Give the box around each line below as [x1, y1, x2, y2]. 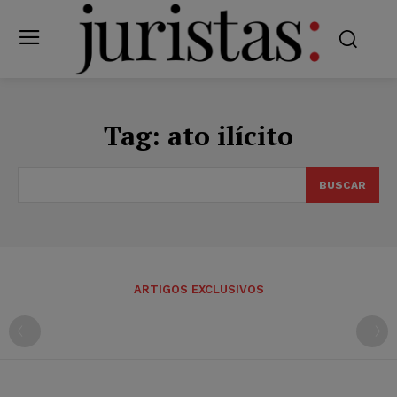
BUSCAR [319, 178, 366, 191]
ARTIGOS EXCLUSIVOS [133, 282, 264, 296]
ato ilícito [167, 117, 293, 153]
